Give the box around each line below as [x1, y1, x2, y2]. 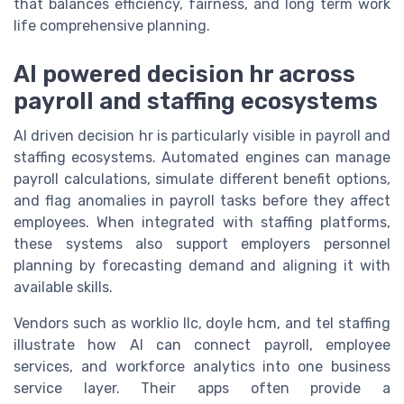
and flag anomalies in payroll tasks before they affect [14, 192, 390, 210]
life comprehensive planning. [14, 17, 210, 35]
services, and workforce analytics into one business [14, 358, 390, 376]
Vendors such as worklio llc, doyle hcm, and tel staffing [14, 315, 390, 333]
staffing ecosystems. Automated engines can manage [14, 149, 390, 167]
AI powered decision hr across [14, 60, 355, 88]
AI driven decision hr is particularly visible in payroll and [14, 127, 390, 145]
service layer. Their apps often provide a [14, 380, 390, 398]
